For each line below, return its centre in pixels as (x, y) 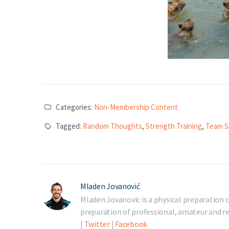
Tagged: (68, 126)
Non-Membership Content (136, 107)
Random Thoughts (112, 126)
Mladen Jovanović (110, 186)
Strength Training (174, 126)
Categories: (74, 107)
